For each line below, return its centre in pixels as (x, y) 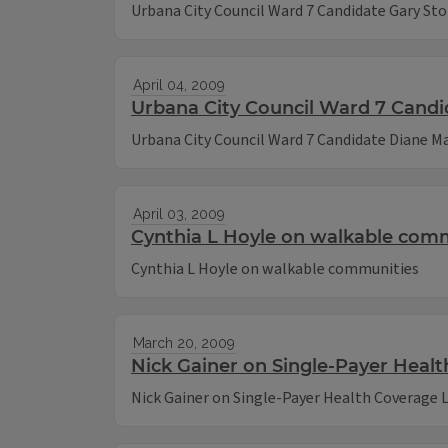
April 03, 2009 (178, 214)
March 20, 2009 (183, 343)
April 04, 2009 (178, 85)
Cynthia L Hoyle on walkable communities (275, 269)
